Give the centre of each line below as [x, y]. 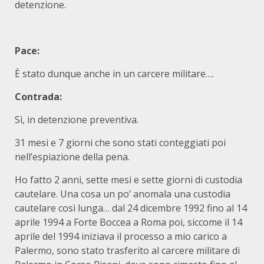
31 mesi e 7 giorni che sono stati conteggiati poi [120, 143]
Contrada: [38, 97]
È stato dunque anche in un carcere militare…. [114, 74]
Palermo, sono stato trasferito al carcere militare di [127, 250]
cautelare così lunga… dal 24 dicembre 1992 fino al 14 [131, 208]
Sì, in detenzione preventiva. [77, 120]
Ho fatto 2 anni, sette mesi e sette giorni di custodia [128, 180]
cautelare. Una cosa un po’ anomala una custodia [123, 194]
